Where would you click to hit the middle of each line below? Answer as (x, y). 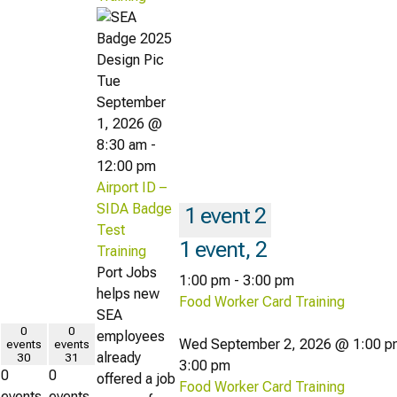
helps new (128, 293)
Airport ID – (132, 187)
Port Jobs (127, 272)
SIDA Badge (134, 208)
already (119, 357)
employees (131, 336)
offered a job (136, 378)
